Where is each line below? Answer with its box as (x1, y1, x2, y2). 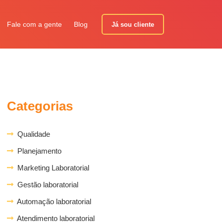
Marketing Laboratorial (13, 164, 89, 172)
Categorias (7, 99, 73, 113)
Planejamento (13, 147, 61, 155)
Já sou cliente (111, 20, 154, 28)
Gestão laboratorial (13, 180, 78, 189)
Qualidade (13, 130, 50, 138)
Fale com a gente (6, 20, 62, 28)
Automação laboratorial (13, 197, 91, 206)
